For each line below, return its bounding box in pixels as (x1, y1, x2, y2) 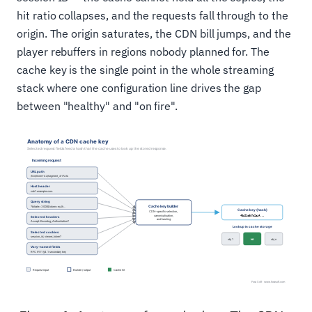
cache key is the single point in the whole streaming (17, 63, 274, 77)
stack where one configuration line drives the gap (17, 81, 262, 95)
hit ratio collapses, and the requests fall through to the (17, 8, 288, 22)
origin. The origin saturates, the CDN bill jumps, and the (17, 26, 291, 40)
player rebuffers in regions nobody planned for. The (17, 45, 270, 58)
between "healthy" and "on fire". (17, 99, 178, 113)
